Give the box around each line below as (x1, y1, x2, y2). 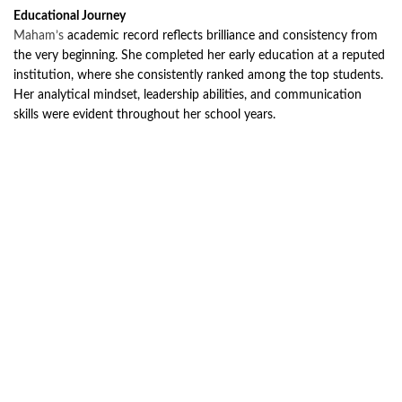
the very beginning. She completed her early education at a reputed (13, 49, 385, 63)
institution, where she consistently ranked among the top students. (13, 69, 383, 83)
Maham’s (13, 30, 64, 43)
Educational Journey (13, 10, 126, 23)
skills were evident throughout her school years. (13, 109, 275, 122)
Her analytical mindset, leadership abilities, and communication (13, 89, 362, 102)
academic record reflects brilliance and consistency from (64, 30, 378, 43)
